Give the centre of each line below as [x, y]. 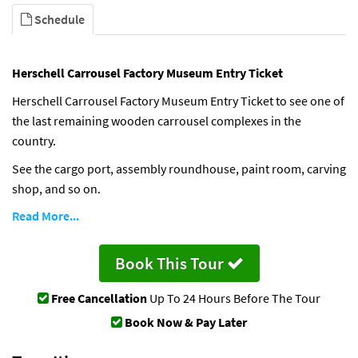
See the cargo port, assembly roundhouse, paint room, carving [179, 168]
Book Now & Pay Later [186, 322]
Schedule [58, 19]
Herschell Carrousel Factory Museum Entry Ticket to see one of [178, 100]
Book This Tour [171, 263]
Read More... [46, 215]
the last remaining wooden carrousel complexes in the [157, 120]
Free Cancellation [99, 298]
